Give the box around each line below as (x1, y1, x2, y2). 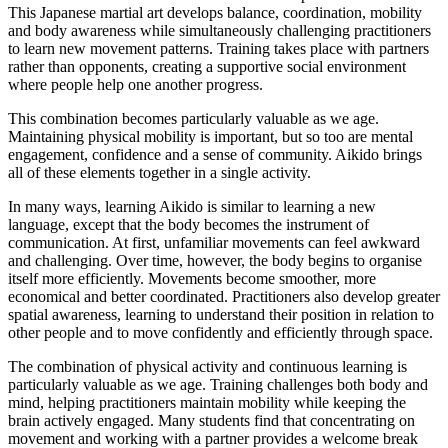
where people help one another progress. (8, 76, 263, 93)
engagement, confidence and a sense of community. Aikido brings (8, 146, 422, 163)
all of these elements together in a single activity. (8, 164, 311, 181)
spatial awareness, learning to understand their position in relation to (8, 306, 434, 323)
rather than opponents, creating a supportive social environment (8, 58, 406, 75)
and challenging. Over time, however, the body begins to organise (8, 252, 422, 269)
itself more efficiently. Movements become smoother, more (8, 270, 376, 287)
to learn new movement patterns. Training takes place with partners (8, 40, 429, 57)
